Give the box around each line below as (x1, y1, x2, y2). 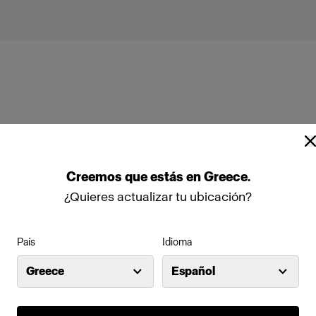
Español (171, 264, 215, 278)
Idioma (162, 236, 192, 248)
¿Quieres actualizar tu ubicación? (64, 188, 252, 205)
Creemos (66, 169, 125, 185)
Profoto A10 (173, 158, 225, 171)
